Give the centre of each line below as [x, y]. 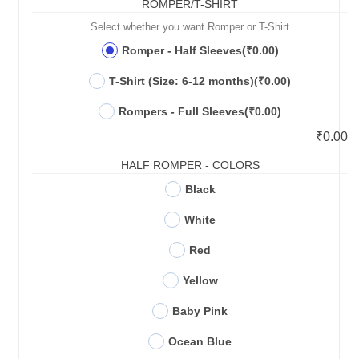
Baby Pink [200, 311]
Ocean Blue [200, 342]
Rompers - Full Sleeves [182, 112]
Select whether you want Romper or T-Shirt [190, 27]
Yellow [200, 281]
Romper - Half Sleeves [182, 51]
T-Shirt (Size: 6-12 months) [182, 81]
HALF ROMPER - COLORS [190, 165]
